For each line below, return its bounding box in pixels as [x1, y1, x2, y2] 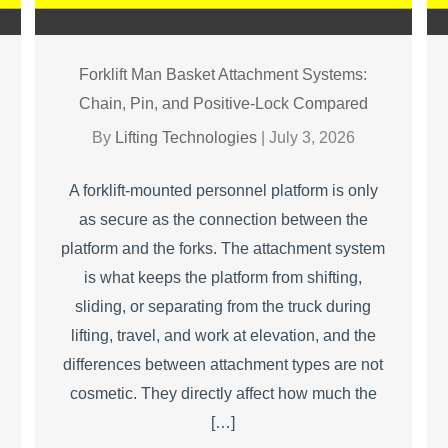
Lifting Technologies [114, 128, 261, 146]
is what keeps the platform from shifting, [84, 268, 363, 286]
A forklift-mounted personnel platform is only [68, 181, 378, 199]
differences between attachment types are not [63, 355, 384, 373]
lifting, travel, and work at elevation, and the [70, 326, 376, 344]
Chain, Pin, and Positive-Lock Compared [78, 94, 368, 112]
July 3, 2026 [268, 128, 355, 146]
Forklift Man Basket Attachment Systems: [79, 65, 368, 83]
